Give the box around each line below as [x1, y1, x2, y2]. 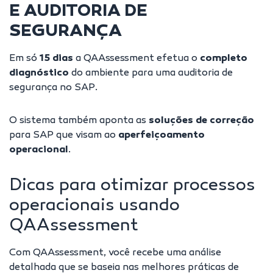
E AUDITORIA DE [9, 2, 147, 23]
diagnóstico [9, 68, 71, 80]
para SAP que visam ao [9, 130, 118, 142]
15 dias [40, 53, 73, 65]
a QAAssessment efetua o [73, 53, 200, 65]
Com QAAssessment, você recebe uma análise [9, 247, 221, 260]
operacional [9, 144, 68, 157]
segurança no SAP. [9, 82, 100, 94]
